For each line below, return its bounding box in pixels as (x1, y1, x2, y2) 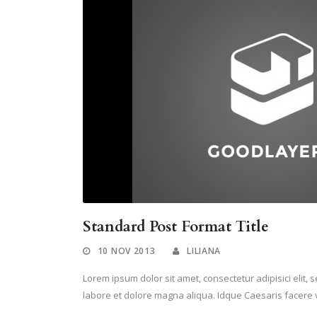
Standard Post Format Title (83, 217, 269, 238)
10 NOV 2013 (97, 245, 156, 258)
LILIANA (187, 245, 221, 258)
